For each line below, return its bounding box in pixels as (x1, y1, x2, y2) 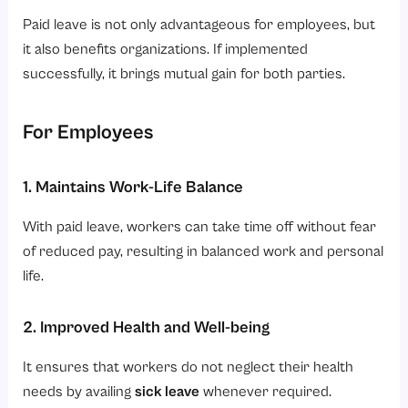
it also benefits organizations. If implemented (23, 41, 309, 59)
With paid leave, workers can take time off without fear (23, 218, 377, 236)
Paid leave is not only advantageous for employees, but (23, 16, 376, 35)
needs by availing (23, 382, 136, 401)
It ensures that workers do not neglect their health (23, 358, 354, 376)
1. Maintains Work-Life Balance (23, 178, 244, 198)
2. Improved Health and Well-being (23, 318, 270, 338)
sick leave (135, 382, 200, 401)
